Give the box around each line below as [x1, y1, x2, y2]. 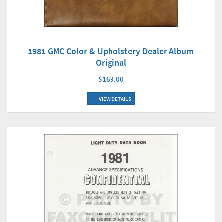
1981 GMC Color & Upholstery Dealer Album [28, 45, 194, 57]
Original [96, 57, 126, 69]
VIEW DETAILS [97, 95, 131, 103]
